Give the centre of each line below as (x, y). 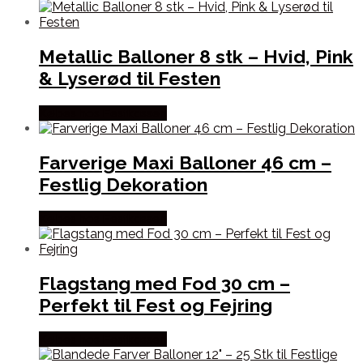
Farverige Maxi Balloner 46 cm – (185, 162)
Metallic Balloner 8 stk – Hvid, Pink (196, 57)
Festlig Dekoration (123, 184)
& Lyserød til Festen (130, 79)
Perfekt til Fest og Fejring (156, 305)
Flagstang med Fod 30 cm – (164, 284)
